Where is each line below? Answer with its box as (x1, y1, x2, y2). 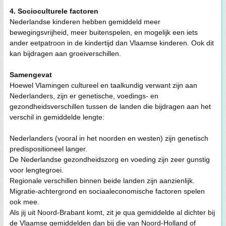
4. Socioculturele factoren (10, 7, 98, 15)
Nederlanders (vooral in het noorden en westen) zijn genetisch (10, 134, 208, 142)
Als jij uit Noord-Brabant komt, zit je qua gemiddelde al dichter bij (10, 208, 215, 216)
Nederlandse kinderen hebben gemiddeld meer (10, 18, 160, 26)
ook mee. (10, 198, 39, 206)
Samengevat (10, 71, 52, 79)
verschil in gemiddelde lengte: (10, 113, 104, 121)
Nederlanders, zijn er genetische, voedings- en (10, 92, 158, 100)
